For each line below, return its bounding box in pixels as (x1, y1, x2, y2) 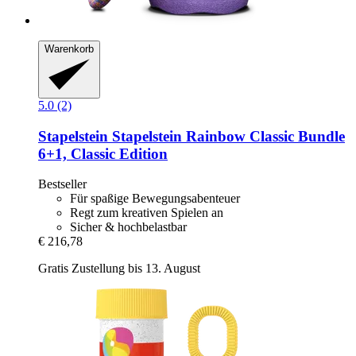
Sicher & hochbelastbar (70, 220, 187, 234)
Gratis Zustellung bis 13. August (38, 261, 200, 276)
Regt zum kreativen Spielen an (70, 206, 223, 220)
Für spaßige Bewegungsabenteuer (70, 192, 240, 206)
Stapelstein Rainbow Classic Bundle (108, 127, 345, 145)
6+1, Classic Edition (38, 145, 168, 162)
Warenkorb (44, 43, 94, 56)
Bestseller (38, 177, 87, 192)
